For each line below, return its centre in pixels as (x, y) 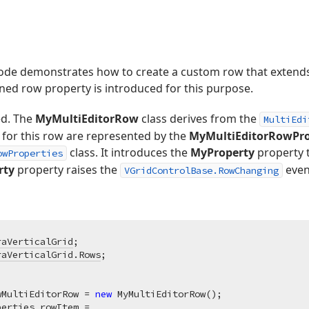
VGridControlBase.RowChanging (201, 170)
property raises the (67, 170)
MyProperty (222, 152)
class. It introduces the (129, 152)
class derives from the (199, 119)
